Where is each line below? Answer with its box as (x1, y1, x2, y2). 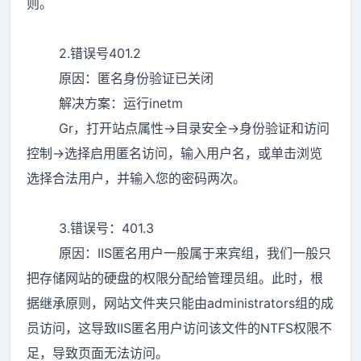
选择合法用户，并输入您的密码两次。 (27, 169, 246, 186)
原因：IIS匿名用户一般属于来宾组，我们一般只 (27, 244, 331, 261)
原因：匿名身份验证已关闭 (27, 69, 214, 86)
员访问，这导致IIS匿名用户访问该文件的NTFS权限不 (27, 319, 332, 336)
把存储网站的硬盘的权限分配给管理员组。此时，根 (27, 269, 323, 286)
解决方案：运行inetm (27, 94, 183, 111)
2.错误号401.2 (27, 44, 141, 61)
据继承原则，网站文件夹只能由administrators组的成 (27, 294, 334, 311)
